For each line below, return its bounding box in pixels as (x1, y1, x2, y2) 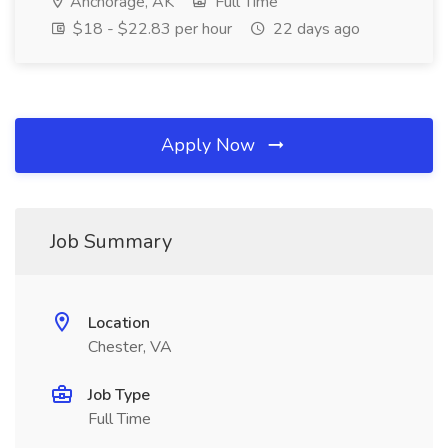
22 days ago (269, 18, 360, 40)
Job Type (88, 384, 150, 406)
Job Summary (50, 228, 172, 255)
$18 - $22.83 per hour (69, 18, 232, 40)
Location (88, 312, 150, 334)
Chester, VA (88, 336, 172, 358)
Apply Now (161, 133, 260, 157)
